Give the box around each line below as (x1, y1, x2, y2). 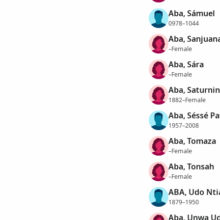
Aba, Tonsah (168, 161, 214, 172)
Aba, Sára (168, 59, 204, 70)
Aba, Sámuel (168, 8, 215, 19)
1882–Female (168, 95, 206, 104)
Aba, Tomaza (168, 136, 216, 147)
